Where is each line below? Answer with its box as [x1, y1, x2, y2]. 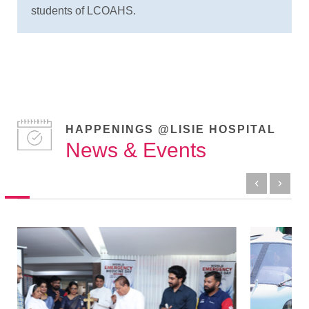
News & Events [66, 139, 206, 162]
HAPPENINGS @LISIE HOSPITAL [66, 123, 276, 136]
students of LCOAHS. [31, 5, 136, 17]
